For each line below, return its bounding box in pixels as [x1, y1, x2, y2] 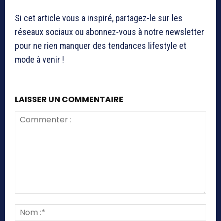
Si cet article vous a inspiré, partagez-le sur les [15, 12, 183, 23]
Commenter [14, 194, 52, 203]
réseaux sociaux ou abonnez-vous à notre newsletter [15, 26, 204, 37]
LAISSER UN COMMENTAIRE [15, 93, 123, 105]
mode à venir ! [15, 54, 64, 65]
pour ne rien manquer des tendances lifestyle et [15, 40, 186, 51]
